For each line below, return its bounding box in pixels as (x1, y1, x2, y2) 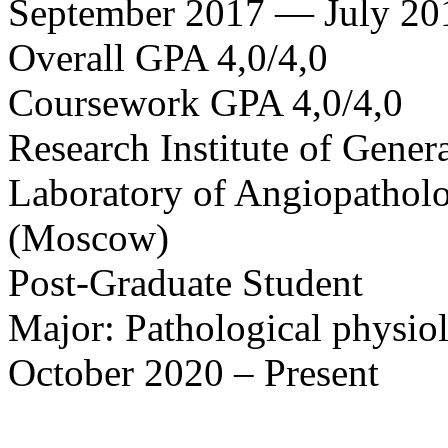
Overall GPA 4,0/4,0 (8, 35, 328, 79)
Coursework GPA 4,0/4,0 (8, 80, 403, 124)
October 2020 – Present (8, 350, 379, 394)
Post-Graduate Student (8, 260, 363, 304)
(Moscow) (8, 215, 169, 259)
